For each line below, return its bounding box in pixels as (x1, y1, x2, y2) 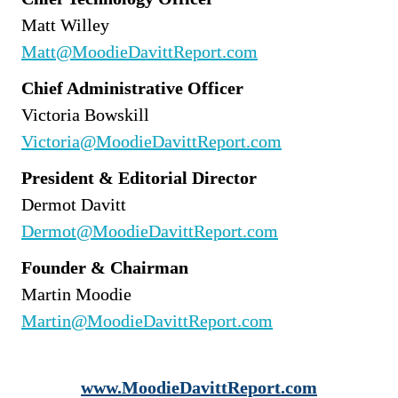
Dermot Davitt (21, 194, 126, 214)
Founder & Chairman (21, 257, 188, 277)
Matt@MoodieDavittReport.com (21, 41, 258, 61)
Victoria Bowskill (21, 104, 149, 124)
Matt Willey (21, 14, 109, 35)
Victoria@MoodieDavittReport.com (21, 131, 282, 151)
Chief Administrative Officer (21, 77, 243, 98)
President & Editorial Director (21, 167, 257, 187)
